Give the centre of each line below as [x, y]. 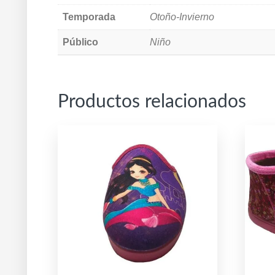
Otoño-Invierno [182, 17]
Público [80, 42]
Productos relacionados [152, 102]
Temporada [89, 17]
